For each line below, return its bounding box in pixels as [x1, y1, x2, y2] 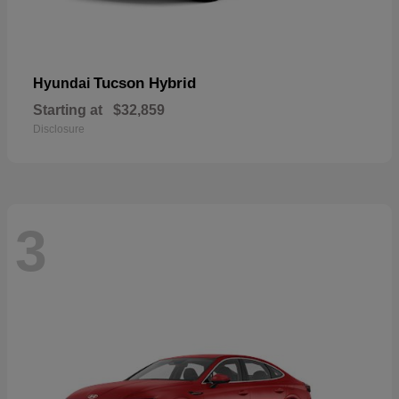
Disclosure [33, 122, 85, 135]
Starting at [33, 102, 102, 118]
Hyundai [33, 75, 94, 91]
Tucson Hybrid [94, 74, 196, 92]
